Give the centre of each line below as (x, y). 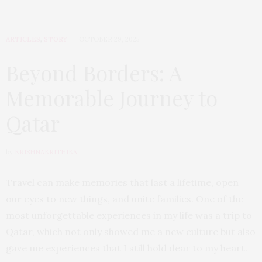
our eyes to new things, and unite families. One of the (125, 199)
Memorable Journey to (112, 98)
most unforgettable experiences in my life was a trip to (129, 216)
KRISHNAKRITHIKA (46, 152)
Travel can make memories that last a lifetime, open (122, 183)
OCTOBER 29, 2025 (109, 39)
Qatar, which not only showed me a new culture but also (131, 232)
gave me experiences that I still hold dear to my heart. (127, 248)
